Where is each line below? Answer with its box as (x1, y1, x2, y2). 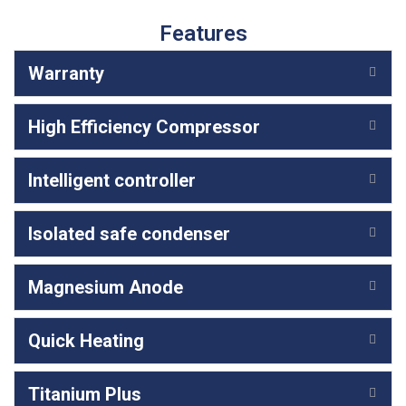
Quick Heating (28, 330, 144, 353)
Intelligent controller (28, 169, 196, 192)
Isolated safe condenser (28, 223, 230, 246)
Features (159, 21, 247, 47)
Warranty (28, 63, 104, 85)
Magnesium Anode (28, 276, 183, 299)
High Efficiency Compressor (28, 116, 260, 139)
